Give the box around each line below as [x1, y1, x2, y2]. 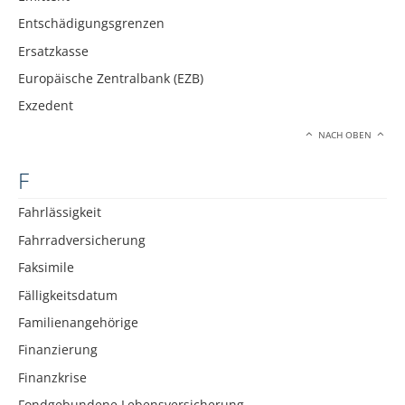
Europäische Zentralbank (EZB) [18, 70, 203, 87]
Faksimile [18, 259, 74, 277]
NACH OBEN [316, 128, 375, 141]
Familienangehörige [18, 313, 138, 331]
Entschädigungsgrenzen [18, 14, 165, 33]
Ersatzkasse [18, 42, 89, 60]
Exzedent [18, 97, 73, 115]
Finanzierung [18, 341, 98, 359]
